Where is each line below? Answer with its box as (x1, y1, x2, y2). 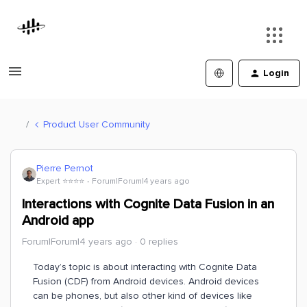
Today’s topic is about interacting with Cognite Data (33, 261, 257, 273)
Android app (22, 212, 94, 229)
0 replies (140, 236, 178, 247)
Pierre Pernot (36, 162, 93, 174)
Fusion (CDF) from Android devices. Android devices (33, 275, 259, 287)
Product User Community (43, 118, 150, 130)
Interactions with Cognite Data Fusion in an (22, 196, 274, 212)
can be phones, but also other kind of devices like (33, 290, 252, 302)
